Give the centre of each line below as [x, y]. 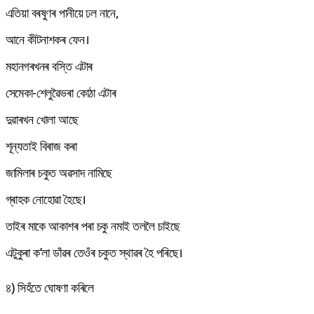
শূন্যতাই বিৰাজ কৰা [41, 145]
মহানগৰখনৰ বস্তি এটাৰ [49, 66]
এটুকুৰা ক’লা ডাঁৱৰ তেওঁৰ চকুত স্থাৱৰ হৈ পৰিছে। [94, 252]
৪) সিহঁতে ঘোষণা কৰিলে [50, 287]
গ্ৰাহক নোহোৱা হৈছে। [46, 199]
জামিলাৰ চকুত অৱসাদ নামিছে [59, 172]
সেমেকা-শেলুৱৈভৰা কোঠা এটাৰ [61, 92]
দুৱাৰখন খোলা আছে [42, 119]
